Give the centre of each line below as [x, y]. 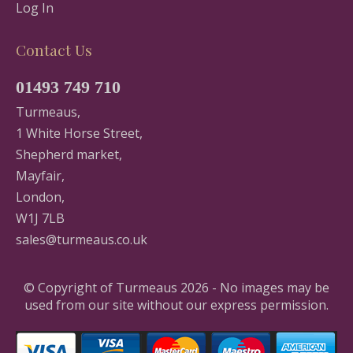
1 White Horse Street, [79, 133]
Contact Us [54, 49]
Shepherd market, [69, 154]
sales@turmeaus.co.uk [82, 239]
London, [40, 197]
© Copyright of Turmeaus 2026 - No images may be [176, 287]
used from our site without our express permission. [176, 305]
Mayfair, [40, 175]
